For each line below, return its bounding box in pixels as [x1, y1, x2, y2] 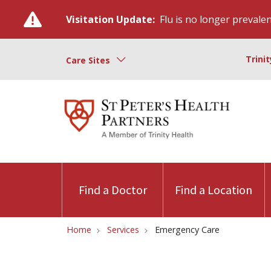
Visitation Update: [66, 13, 155, 26]
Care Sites [66, 54, 110, 66]
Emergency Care [155, 224, 220, 235]
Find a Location [175, 182, 253, 197]
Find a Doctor [78, 182, 147, 197]
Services [107, 224, 139, 235]
